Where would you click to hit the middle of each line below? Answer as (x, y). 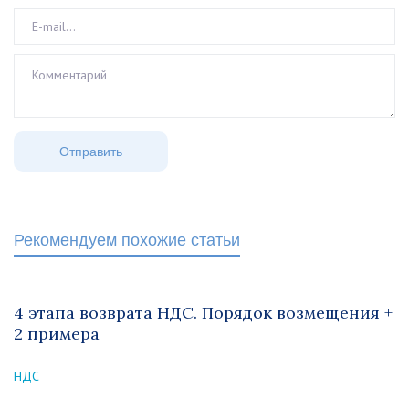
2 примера (57, 334)
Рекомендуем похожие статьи (127, 240)
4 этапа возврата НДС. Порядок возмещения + (203, 313)
